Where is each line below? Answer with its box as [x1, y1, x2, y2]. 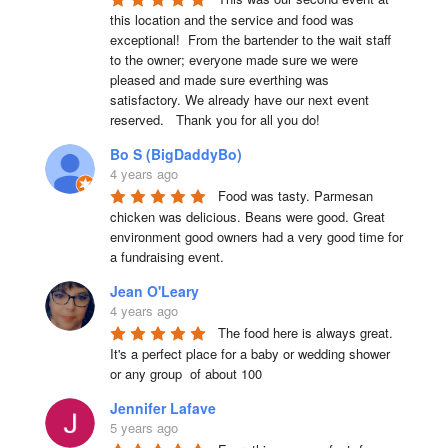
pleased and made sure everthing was [109, 69, 329, 89]
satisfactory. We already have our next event [109, 89, 369, 109]
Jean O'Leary [109, 280, 199, 301]
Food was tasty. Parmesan [217, 185, 373, 205]
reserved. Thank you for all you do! [109, 109, 320, 129]
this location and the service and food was [109, 9, 354, 29]
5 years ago [109, 417, 178, 437]
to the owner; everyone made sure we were [109, 49, 358, 69]
